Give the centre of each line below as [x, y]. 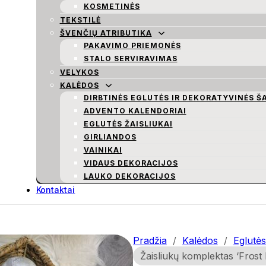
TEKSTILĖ [80, 20]
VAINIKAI [103, 150]
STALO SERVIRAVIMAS [130, 58]
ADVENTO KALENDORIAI [135, 111]
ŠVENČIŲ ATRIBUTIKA [106, 33]
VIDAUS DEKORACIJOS [131, 163]
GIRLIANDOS [110, 137]
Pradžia [150, 240]
